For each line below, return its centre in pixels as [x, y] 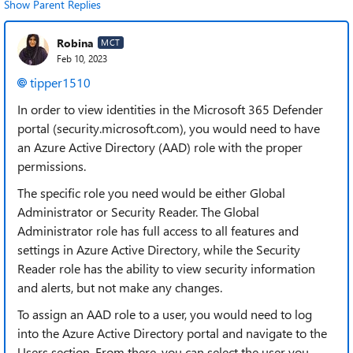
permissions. [52, 166]
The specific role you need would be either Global [151, 193]
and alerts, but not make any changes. [120, 287]
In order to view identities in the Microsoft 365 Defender [170, 109]
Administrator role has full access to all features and [158, 230]
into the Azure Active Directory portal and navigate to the [172, 333]
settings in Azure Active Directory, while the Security [159, 249]
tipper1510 [60, 82]
